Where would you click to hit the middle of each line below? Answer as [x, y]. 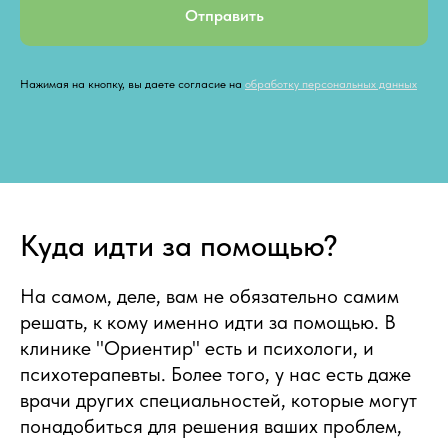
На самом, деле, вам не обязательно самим [209, 295]
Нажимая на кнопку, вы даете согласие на [132, 83]
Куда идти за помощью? [179, 244]
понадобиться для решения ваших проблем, [211, 425]
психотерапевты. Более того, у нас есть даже [215, 373]
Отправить [224, 15]
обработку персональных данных [331, 83]
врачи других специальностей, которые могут [218, 399]
